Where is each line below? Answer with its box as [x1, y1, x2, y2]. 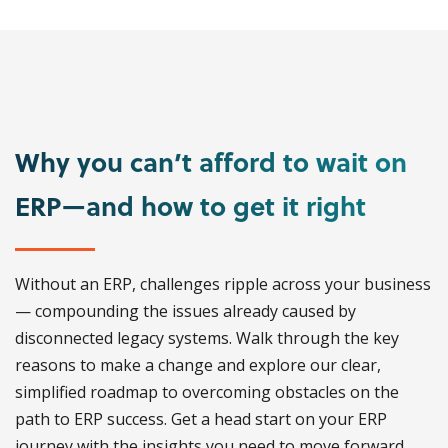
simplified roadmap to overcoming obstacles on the [15, 381, 399, 404]
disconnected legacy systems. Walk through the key [15, 327, 399, 350]
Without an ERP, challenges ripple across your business [15, 273, 431, 296]
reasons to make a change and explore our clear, [15, 354, 381, 377]
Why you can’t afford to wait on [15, 142, 407, 182]
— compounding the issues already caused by [15, 300, 356, 323]
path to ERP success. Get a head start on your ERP [15, 408, 387, 431]
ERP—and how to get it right [15, 186, 366, 226]
